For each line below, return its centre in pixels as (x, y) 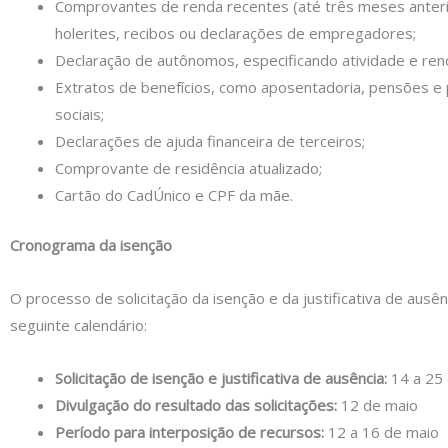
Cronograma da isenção (91, 244)
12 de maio (377, 405)
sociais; (79, 114)
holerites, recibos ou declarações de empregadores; (235, 33)
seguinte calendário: (78, 324)
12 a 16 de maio (381, 432)
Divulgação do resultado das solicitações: (196, 405)
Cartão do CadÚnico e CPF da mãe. (174, 195)
